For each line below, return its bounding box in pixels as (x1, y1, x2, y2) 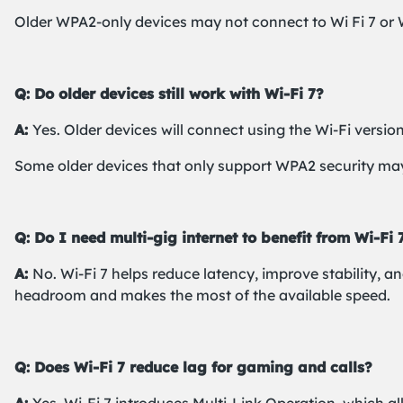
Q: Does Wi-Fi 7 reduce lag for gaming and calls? (14, 358, 372, 376)
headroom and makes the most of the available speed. (14, 286, 390, 304)
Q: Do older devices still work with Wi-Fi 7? (14, 85, 324, 103)
